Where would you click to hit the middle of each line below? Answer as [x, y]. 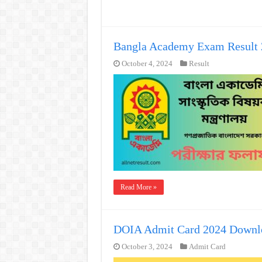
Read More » [138, 187]
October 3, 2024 [147, 247]
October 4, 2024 [147, 64]
